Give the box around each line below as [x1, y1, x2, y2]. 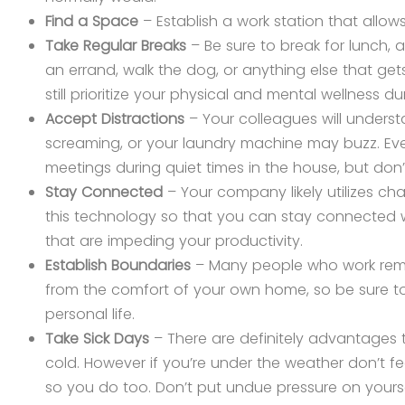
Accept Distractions [45, 108, 184, 130]
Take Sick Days [45, 328, 154, 350]
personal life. [45, 304, 135, 325]
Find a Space [45, 11, 138, 33]
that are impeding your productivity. [45, 231, 303, 252]
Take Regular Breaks [45, 35, 186, 57]
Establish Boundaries [45, 255, 191, 277]
